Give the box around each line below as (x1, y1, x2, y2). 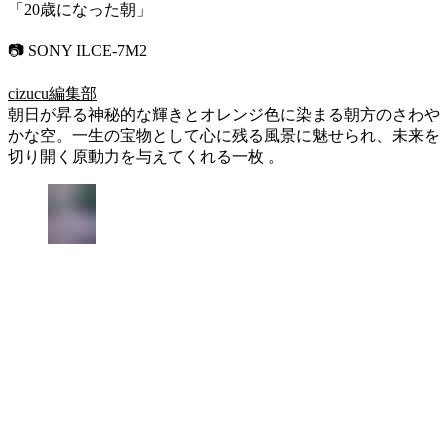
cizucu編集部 (8, 84, 97, 102)
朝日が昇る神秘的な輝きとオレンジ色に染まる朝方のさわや (8, 105, 440, 123)
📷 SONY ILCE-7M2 (8, 41, 147, 59)
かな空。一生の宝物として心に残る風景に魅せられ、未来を (8, 126, 440, 144)
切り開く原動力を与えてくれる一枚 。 (8, 147, 284, 165)
